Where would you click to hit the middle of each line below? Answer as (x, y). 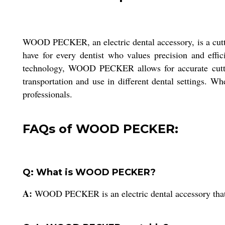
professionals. (47, 94)
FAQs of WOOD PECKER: (100, 129)
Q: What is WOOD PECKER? (89, 172)
